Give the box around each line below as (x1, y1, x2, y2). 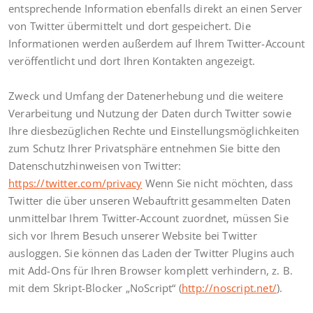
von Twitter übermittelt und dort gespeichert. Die (8, 18, 251, 33)
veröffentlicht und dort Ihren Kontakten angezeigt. (8, 53, 256, 68)
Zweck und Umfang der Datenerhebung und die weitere (8, 88, 284, 103)
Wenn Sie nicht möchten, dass (142, 175, 293, 190)
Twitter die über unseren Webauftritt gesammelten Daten (8, 193, 291, 208)
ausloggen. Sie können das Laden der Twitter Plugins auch (8, 245, 295, 260)
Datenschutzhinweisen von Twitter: (8, 158, 182, 173)
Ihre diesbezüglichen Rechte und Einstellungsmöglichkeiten (8, 123, 300, 138)
